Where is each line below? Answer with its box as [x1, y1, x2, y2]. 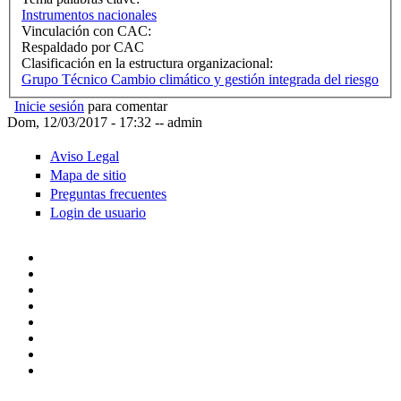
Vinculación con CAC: [21, 23, 155, 39]
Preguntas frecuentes [50, 185, 166, 201]
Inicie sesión [14, 98, 84, 115]
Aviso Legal [50, 148, 119, 164]
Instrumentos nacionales [21, 7, 157, 23]
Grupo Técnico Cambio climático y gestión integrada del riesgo [21, 72, 379, 88]
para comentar [84, 98, 167, 115]
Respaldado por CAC [21, 39, 144, 55]
